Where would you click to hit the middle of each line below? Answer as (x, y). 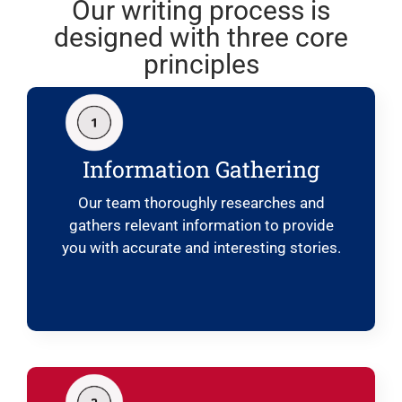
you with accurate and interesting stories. (201, 248)
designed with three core (201, 37)
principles (201, 64)
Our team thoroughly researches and (201, 203)
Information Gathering (201, 169)
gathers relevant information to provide (201, 225)
